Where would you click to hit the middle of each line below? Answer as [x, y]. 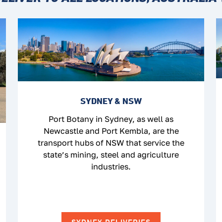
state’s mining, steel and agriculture [111, 155]
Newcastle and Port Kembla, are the [111, 131]
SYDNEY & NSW [111, 101]
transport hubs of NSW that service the [111, 143]
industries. [111, 167]
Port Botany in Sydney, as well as [111, 119]
